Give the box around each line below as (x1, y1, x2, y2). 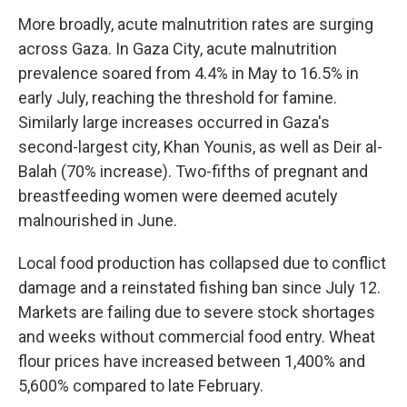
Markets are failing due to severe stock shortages (18, 303, 375, 322)
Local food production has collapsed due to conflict (18, 253, 386, 273)
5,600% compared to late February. (18, 376, 263, 395)
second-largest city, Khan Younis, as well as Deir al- (18, 137, 382, 156)
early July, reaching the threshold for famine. (18, 88, 337, 107)
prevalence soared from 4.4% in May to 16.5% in (18, 64, 359, 83)
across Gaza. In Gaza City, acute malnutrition (18, 39, 337, 58)
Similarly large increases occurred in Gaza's (18, 113, 330, 132)
